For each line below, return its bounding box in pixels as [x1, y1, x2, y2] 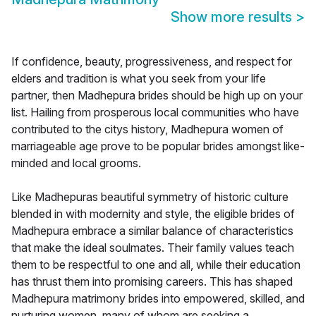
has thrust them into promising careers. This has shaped [11, 274, 293, 289]
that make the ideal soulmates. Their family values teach [11, 241, 294, 255]
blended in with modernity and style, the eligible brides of [11, 207, 295, 221]
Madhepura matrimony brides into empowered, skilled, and [11, 291, 305, 306]
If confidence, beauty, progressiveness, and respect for [11, 54, 292, 69]
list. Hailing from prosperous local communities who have [11, 105, 299, 120]
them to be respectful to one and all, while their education [11, 257, 300, 272]
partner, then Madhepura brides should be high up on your [11, 88, 303, 103]
